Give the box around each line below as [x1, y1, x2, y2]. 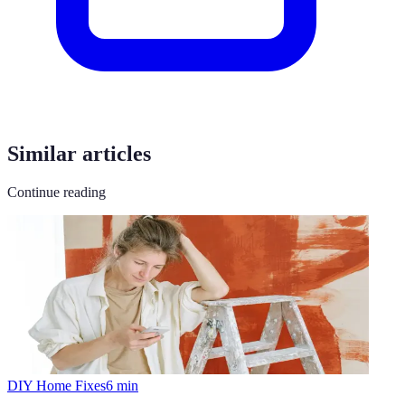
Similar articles [7, 141, 151, 165]
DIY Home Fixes [7, 377, 106, 393]
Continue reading [7, 184, 106, 200]
